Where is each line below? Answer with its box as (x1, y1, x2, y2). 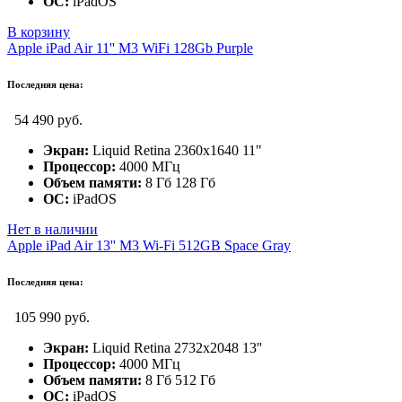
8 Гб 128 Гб (142, 174, 215, 190)
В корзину (7, 23, 70, 39)
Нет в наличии (7, 221, 98, 237)
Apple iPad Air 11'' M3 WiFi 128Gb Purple (7, 39, 253, 56)
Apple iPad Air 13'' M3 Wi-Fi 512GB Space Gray (7, 237, 291, 253)
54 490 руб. (14, 111, 83, 127)
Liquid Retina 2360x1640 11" (89, 142, 262, 158)
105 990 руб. (14, 309, 90, 325)
